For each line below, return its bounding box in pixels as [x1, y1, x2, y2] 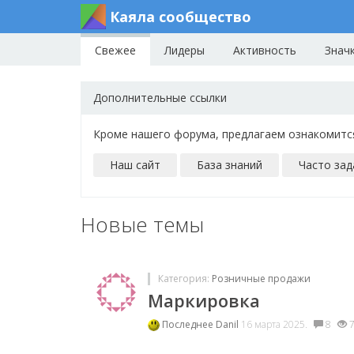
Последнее [162, 318, 216, 331]
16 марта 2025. [241, 318, 310, 331]
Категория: [158, 272, 212, 285]
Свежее [95, 43, 136, 58]
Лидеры [164, 43, 205, 58]
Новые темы [81, 210, 204, 239]
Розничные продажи [212, 272, 311, 285]
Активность [233, 43, 296, 58]
